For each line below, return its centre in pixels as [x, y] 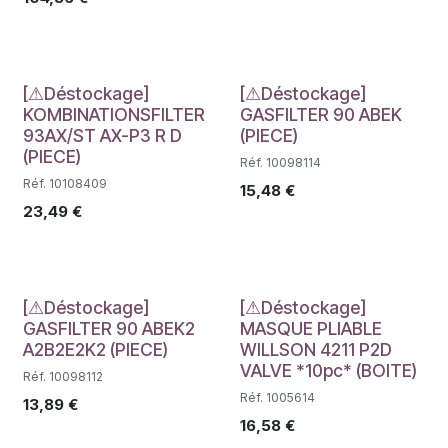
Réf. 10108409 [65, 183]
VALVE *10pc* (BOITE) [328, 370]
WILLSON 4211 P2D [315, 349]
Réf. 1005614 [277, 397]
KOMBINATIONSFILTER [114, 114]
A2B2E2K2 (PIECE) [95, 349]
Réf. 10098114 [280, 162]
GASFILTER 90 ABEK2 [109, 328]
